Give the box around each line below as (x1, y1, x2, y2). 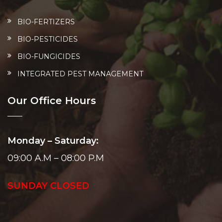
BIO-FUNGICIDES (17, 52, 80, 61)
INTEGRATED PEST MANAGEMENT (17, 69, 143, 78)
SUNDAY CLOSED (7, 180, 89, 191)
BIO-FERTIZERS (17, 17, 75, 26)
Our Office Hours (7, 95, 96, 107)
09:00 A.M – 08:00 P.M (7, 153, 104, 164)
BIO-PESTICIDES (17, 35, 78, 44)
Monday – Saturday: (7, 135, 99, 146)
